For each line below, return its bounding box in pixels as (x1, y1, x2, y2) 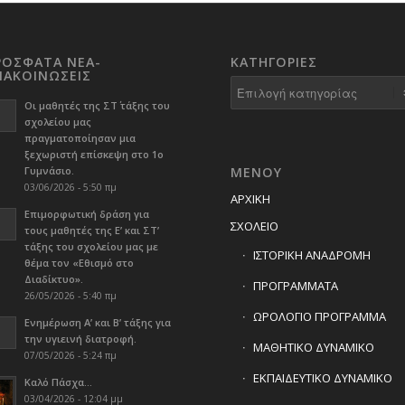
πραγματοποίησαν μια (24, 131, 136, 146)
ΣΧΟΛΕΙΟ (230, 218, 278, 235)
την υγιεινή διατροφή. (24, 332, 137, 346)
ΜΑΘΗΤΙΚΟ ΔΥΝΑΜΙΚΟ (252, 339, 374, 356)
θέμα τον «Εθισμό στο (24, 256, 134, 270)
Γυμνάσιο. (24, 164, 74, 178)
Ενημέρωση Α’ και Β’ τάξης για (24, 316, 171, 330)
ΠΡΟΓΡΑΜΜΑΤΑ (252, 278, 338, 295)
